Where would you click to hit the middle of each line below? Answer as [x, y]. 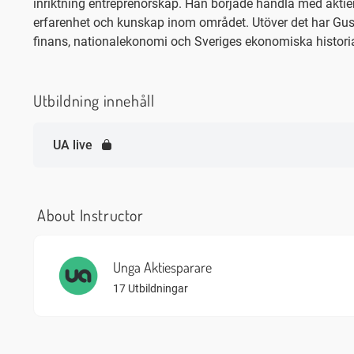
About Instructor [90, 215]
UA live [73, 145]
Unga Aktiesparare [162, 267]
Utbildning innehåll [94, 100]
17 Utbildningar [151, 288]
